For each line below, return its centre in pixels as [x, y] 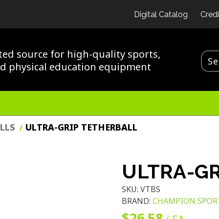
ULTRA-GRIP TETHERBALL [81, 127]
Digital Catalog [161, 14]
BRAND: [137, 201]
